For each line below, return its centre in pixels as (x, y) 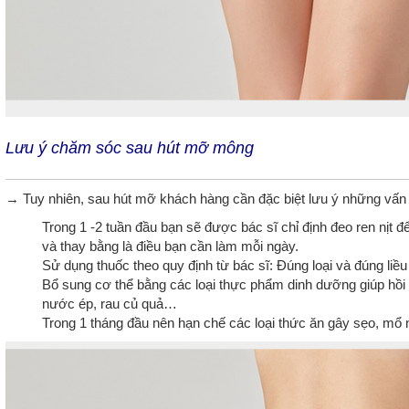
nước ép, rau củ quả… (110, 303)
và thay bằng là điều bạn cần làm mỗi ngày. (170, 246)
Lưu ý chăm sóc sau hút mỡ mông (130, 147)
